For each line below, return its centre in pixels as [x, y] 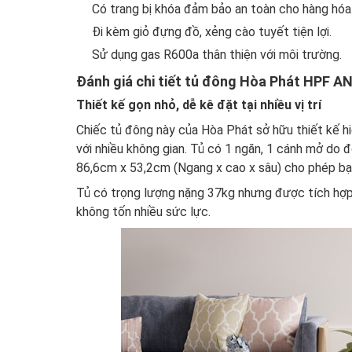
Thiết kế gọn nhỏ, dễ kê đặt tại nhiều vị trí [199, 104]
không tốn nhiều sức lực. [143, 211]
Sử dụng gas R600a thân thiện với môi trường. [217, 54]
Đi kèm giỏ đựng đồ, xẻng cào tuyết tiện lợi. [212, 31]
